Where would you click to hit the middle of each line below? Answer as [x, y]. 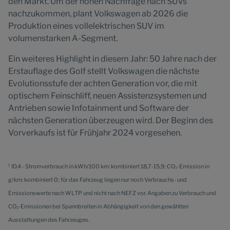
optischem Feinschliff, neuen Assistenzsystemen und [108, 96]
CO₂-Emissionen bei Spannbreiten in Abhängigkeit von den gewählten [98, 207]
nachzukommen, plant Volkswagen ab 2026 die [98, 14]
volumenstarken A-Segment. [63, 38]
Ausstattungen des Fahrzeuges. [49, 220]
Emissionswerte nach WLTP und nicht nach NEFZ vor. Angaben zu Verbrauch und [112, 193]
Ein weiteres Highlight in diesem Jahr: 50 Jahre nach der [112, 59]
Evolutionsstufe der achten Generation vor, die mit [103, 83]
